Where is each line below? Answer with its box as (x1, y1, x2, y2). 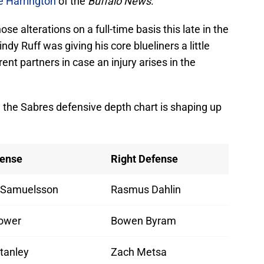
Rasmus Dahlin (111, 183, 181, 196)
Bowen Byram (111, 214, 176, 227)
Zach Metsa (111, 246, 167, 259)
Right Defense (111, 153, 178, 166)
